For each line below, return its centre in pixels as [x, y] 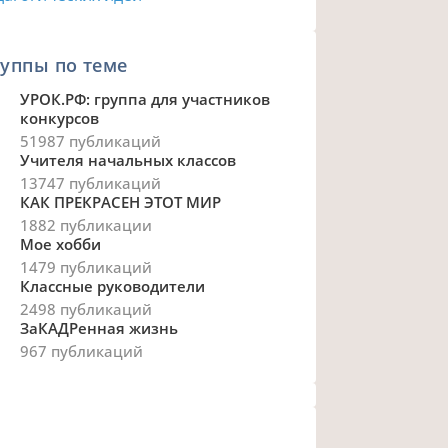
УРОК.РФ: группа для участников [144, 99]
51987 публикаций [90, 141]
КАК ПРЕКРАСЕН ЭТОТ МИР [120, 202]
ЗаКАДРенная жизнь [98, 328]
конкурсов [59, 118]
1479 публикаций [85, 267]
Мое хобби [60, 244]
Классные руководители [112, 286]
